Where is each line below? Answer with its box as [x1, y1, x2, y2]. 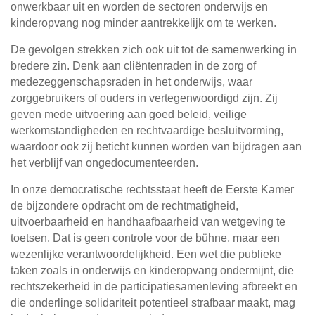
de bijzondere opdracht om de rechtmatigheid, [11, 200, 238, 212]
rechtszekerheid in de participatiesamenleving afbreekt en [11, 281, 297, 293]
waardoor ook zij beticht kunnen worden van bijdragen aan [11, 141, 302, 153]
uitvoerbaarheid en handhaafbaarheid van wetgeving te [11, 216, 285, 229]
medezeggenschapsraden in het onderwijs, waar [11, 76, 252, 89]
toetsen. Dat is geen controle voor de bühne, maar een [11, 232, 280, 245]
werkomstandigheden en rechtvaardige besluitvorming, [11, 124, 283, 137]
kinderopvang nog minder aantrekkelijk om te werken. [11, 17, 276, 30]
